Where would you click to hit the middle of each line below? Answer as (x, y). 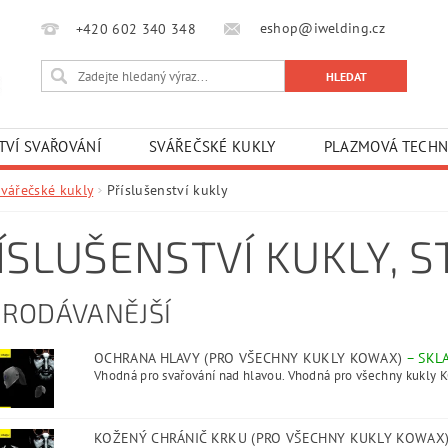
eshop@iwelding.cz (320, 28)
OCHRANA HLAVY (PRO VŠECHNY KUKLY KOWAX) (249, 358)
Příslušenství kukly (167, 190)
